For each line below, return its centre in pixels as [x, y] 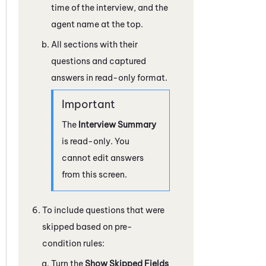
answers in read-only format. [109, 77]
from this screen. [94, 174]
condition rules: [73, 243]
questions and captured [99, 61]
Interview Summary [117, 124]
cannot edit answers [103, 158]
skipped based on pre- [87, 227]
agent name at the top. [97, 24]
